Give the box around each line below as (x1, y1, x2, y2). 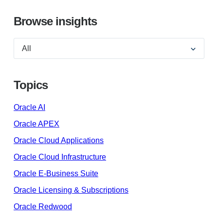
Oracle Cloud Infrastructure (14, 153, 106, 162)
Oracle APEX (14, 120, 59, 128)
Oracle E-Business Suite (14, 169, 98, 178)
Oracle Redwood (14, 202, 72, 211)
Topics (14, 78, 48, 92)
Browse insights (14, 15, 97, 28)
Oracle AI (14, 103, 45, 112)
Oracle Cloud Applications (14, 136, 104, 145)
